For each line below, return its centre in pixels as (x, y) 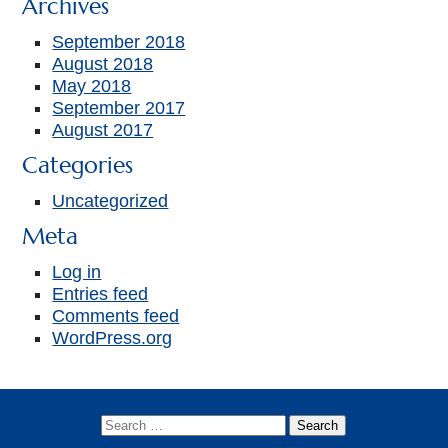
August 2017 (103, 130)
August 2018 (103, 64)
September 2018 (119, 42)
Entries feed (100, 294)
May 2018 (92, 86)
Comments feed (116, 316)
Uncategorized (110, 201)
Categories (78, 166)
